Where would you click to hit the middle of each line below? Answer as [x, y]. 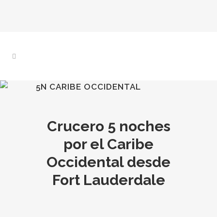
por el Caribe [108, 144]
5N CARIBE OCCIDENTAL [88, 87]
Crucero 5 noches [108, 126]
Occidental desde [108, 162]
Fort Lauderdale [108, 180]
